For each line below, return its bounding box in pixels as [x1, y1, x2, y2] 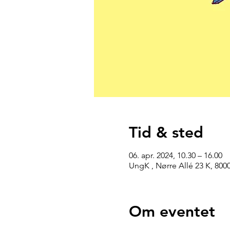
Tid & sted [128, 123, 203, 142]
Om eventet [128, 202, 215, 221]
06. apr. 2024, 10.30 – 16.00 [128, 150, 222, 160]
